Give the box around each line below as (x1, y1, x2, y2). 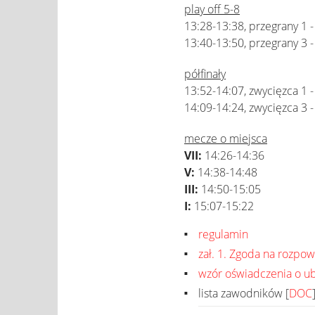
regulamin (198, 226, 248, 242)
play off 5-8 (184, 1, 240, 17)
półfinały (184, 66, 226, 82)
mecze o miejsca (184, 131, 267, 146)
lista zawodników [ (198, 285, 289, 301)
